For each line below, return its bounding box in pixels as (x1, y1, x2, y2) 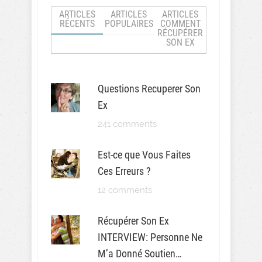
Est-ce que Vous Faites (97, 149, 191, 161)
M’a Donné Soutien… (97, 247, 182, 260)
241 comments (97, 119, 157, 129)
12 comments (97, 185, 152, 195)
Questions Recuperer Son (97, 82, 201, 95)
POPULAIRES (104, 18, 153, 29)
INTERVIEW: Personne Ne (97, 231, 202, 243)
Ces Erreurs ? (97, 165, 151, 177)
